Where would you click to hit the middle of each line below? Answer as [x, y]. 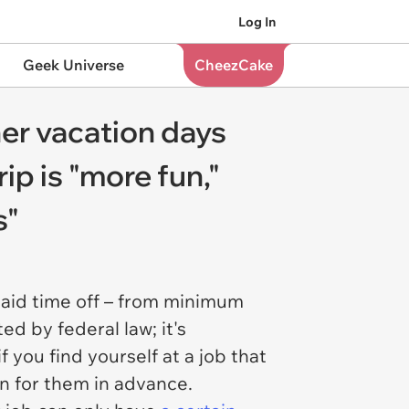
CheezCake [233, 65]
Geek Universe [73, 65]
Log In [257, 21]
